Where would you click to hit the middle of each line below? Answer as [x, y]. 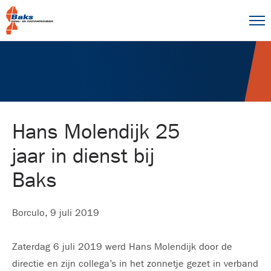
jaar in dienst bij [83, 156]
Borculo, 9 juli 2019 [56, 213]
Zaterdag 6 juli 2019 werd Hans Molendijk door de [122, 247]
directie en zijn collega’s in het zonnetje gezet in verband [135, 263]
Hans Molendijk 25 [96, 132]
